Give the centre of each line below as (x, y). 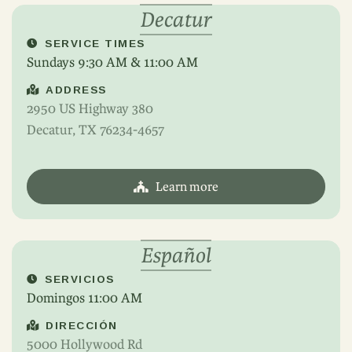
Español (176, 255)
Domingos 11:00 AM (84, 298)
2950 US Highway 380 (90, 108)
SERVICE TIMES (95, 44)
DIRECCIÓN (82, 326)
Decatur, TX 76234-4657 (95, 130)
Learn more (187, 187)
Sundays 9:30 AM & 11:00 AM (112, 62)
